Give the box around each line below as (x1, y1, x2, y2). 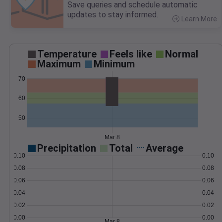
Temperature (37, 48, 97, 60)
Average (146, 142, 183, 155)
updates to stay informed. (67, 10, 158, 20)
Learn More (181, 15, 217, 23)
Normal (165, 48, 198, 60)
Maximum (37, 58, 81, 70)
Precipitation (37, 142, 96, 155)
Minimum (94, 58, 135, 70)
